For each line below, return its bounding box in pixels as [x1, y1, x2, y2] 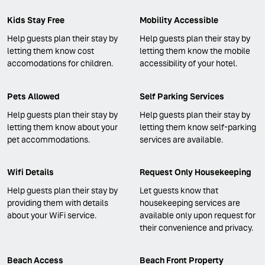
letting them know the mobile [140, 46, 250, 57]
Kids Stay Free [7, 15, 64, 26]
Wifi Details [7, 166, 54, 177]
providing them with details [7, 197, 108, 208]
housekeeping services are [140, 197, 240, 208]
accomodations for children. [7, 58, 113, 69]
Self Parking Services [140, 91, 224, 102]
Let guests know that [140, 185, 218, 196]
